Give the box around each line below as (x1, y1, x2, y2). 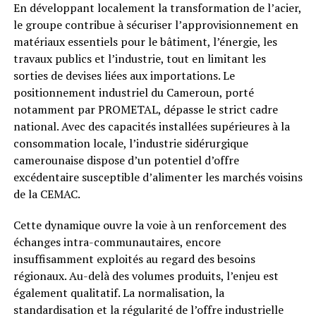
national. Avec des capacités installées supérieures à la (13, 119, 290, 135)
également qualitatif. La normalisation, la (13, 285, 224, 301)
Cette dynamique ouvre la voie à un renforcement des (13, 217, 286, 233)
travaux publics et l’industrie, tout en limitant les (13, 51, 266, 67)
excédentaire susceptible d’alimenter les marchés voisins (13, 169, 303, 186)
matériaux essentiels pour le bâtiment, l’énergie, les (13, 34, 277, 50)
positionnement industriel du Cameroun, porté (13, 85, 254, 101)
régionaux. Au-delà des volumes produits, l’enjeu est (13, 268, 279, 284)
